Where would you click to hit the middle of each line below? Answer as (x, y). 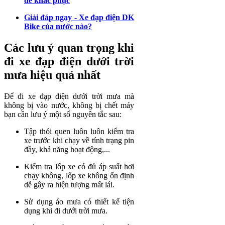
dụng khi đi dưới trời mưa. (66, 210)
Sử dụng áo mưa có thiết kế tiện (79, 201)
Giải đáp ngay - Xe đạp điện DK (79, 17)
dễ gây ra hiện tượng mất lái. (69, 184)
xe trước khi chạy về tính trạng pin (79, 140)
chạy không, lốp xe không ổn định (79, 175)
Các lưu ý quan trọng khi (69, 47)
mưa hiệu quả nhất (52, 75)
